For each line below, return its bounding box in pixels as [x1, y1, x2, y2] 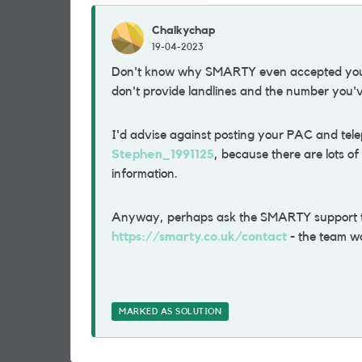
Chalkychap [152, 24, 215, 36]
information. [112, 167, 178, 180]
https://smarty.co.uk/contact [112, 230, 287, 243]
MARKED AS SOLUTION [119, 307, 221, 316]
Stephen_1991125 [112, 148, 214, 161]
